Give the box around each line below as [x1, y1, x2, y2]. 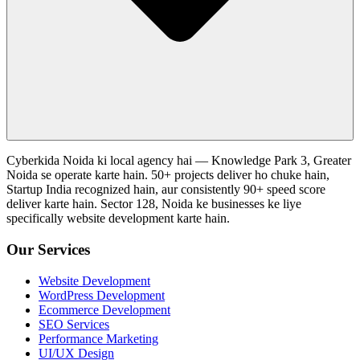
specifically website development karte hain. [6, 211, 230, 226]
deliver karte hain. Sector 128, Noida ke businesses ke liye [6, 197, 301, 211]
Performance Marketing [39, 331, 158, 346]
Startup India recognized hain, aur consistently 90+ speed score [6, 182, 325, 197]
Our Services [6, 240, 90, 258]
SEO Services [39, 317, 109, 331]
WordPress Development [39, 288, 165, 302]
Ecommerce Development [39, 302, 170, 317]
